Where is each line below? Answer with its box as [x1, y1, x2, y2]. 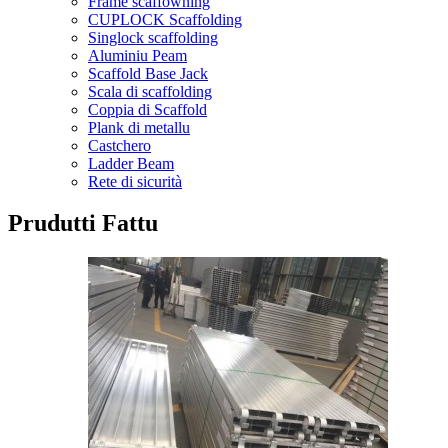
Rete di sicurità [88, 172, 182, 190]
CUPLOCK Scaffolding [88, 10, 242, 28]
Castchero [88, 136, 151, 154]
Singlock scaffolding [88, 28, 218, 46]
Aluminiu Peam [88, 46, 187, 64]
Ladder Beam [88, 154, 174, 172]
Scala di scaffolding [88, 82, 212, 100]
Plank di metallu [88, 118, 190, 136]
